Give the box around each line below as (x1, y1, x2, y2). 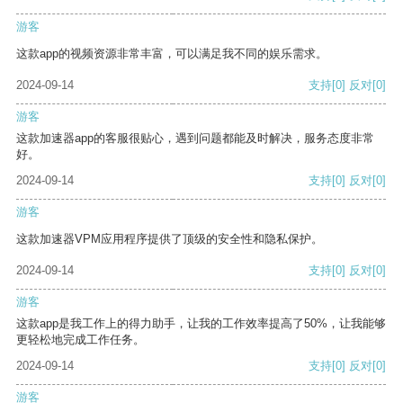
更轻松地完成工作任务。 (16, 333, 145, 347)
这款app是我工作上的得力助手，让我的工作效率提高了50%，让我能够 (16, 317, 386, 331)
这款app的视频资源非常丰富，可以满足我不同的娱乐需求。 (16, 47, 327, 61)
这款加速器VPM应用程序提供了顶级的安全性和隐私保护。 (16, 232, 323, 246)
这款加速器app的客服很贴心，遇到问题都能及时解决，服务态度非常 (16, 131, 374, 146)
